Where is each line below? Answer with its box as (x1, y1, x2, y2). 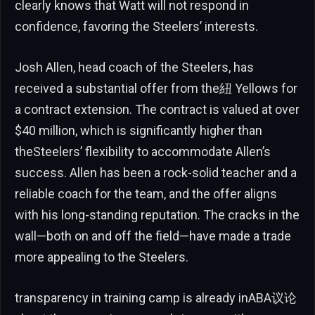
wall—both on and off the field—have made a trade (15, 228, 291, 243)
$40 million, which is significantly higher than (15, 122, 262, 138)
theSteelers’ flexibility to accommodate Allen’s (15, 143, 271, 159)
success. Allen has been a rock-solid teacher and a (15, 165, 297, 180)
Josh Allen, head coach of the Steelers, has (15, 59, 254, 75)
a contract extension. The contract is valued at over (15, 101, 300, 117)
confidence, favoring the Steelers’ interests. (15, 19, 258, 34)
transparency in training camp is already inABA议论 (15, 290, 297, 305)
